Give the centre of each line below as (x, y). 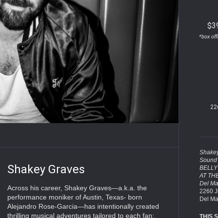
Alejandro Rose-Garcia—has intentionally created (83, 207)
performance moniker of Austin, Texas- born (74, 197)
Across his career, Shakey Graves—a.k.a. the (77, 188)
